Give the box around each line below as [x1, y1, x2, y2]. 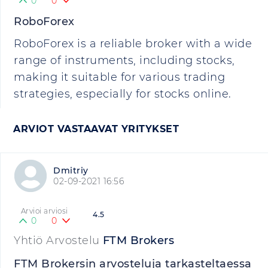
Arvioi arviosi [20, 206, 68, 215]
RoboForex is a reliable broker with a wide [14, 37, 252, 50]
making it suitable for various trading [14, 71, 225, 84]
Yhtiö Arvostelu [14, 234, 100, 247]
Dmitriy [53, 165, 89, 176]
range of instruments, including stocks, [14, 54, 235, 67]
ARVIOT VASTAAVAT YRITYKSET [13, 123, 179, 135]
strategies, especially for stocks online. [14, 87, 232, 100]
